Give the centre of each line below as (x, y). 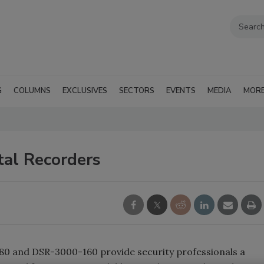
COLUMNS (32, 90)
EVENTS (181, 90)
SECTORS (137, 90)
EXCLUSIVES (85, 90)
